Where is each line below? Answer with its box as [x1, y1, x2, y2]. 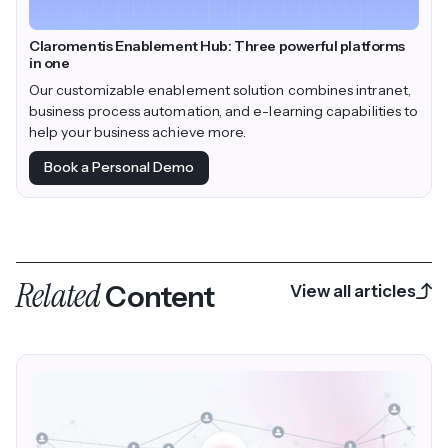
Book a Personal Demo [43, 158, 194, 177]
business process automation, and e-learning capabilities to [29, 102, 419, 121]
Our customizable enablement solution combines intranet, [29, 81, 411, 100]
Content [100, 278, 215, 314]
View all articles [290, 280, 416, 301]
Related [16, 273, 101, 317]
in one [29, 54, 70, 73]
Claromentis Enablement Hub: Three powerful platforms [29, 37, 406, 56]
